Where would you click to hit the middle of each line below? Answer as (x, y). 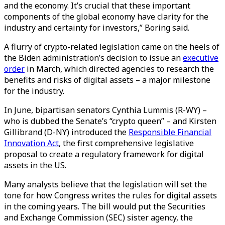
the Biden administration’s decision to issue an (93, 58)
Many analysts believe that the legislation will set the (105, 184)
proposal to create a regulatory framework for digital (104, 154)
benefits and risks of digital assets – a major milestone (107, 80)
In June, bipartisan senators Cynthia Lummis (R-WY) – (105, 110)
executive (201, 58)
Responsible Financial (170, 132)
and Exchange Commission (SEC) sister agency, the (98, 217)
